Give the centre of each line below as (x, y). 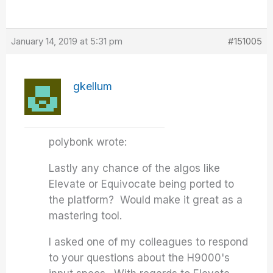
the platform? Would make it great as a (146, 200)
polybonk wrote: (88, 142)
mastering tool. (86, 216)
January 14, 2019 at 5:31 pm (67, 41)
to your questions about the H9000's (140, 258)
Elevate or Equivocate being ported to (142, 184)
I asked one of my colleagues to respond (149, 242)
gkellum (93, 86)
